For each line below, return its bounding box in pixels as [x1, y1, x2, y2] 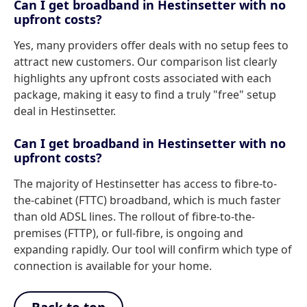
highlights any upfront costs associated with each [14, 71, 271, 86]
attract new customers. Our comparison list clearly [14, 54, 277, 69]
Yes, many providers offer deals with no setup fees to [14, 38, 288, 53]
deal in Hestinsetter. [14, 103, 116, 119]
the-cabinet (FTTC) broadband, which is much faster [14, 193, 281, 208]
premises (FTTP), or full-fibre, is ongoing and [14, 225, 243, 241]
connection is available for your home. [14, 258, 212, 273]
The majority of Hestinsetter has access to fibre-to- [14, 176, 277, 191]
